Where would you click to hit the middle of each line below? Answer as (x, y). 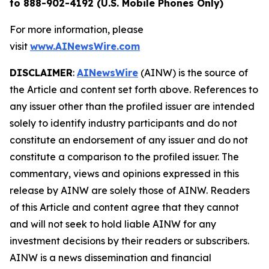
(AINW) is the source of (193, 72)
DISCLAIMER (41, 72)
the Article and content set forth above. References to (134, 89)
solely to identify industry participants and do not (123, 123)
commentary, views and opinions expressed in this (124, 173)
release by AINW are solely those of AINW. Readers (130, 190)
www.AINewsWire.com (85, 46)
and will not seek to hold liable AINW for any (113, 224)
